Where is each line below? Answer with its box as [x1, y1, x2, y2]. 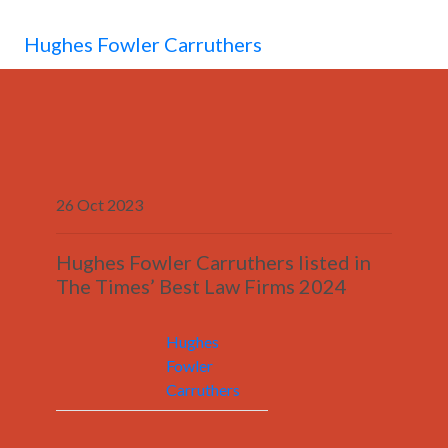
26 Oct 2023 [56, 195, 143, 214]
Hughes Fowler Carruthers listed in [56, 250, 371, 274]
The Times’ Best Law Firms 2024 [56, 274, 347, 298]
